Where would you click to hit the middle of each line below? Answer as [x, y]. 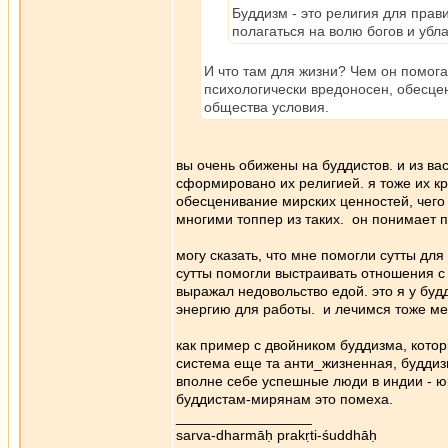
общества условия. [266, 107]
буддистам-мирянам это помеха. [284, 399]
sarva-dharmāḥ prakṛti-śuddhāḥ [276, 435]
